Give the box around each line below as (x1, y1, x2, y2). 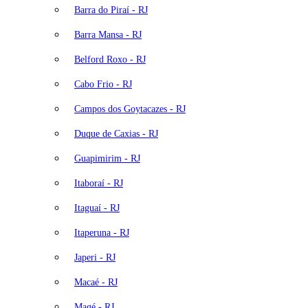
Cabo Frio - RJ (74, 78, 132, 89)
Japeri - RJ (74, 252, 115, 263)
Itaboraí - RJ (74, 177, 123, 188)
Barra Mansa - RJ (74, 29, 142, 40)
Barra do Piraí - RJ (74, 4, 148, 15)
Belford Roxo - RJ (74, 54, 146, 65)
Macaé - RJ (74, 276, 118, 287)
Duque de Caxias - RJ (74, 128, 158, 139)
